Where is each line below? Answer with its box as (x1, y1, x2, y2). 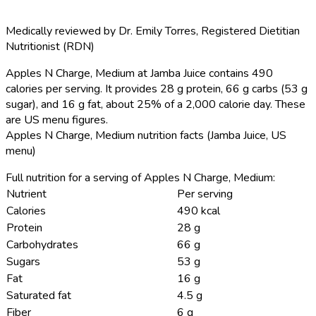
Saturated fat (6, 287, 71, 303)
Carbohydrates (6, 236, 78, 253)
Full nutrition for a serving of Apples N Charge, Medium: (6, 169, 275, 186)
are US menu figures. (6, 111, 108, 128)
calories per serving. (6, 80, 102, 97)
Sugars (6, 253, 40, 269)
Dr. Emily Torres (119, 23, 196, 39)
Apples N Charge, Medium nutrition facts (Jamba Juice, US (6, 127, 286, 143)
